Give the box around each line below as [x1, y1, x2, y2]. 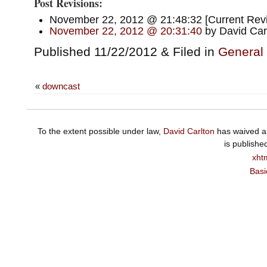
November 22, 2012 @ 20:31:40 [49, 24, 202, 37]
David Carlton [163, 126, 215, 136]
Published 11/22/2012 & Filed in [33, 44, 218, 58]
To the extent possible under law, [37, 126, 163, 136]
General [218, 44, 263, 58]
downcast [42, 80, 80, 91]
